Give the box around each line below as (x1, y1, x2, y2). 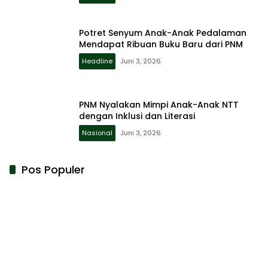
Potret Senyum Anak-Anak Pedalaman (79, 27, 246, 39)
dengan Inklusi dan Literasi (79, 110, 195, 123)
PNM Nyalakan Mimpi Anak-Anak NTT (79, 99, 239, 111)
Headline (82, 56, 112, 66)
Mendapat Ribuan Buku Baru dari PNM (79, 38, 243, 51)
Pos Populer (22, 162, 85, 178)
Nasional (82, 128, 112, 138)
